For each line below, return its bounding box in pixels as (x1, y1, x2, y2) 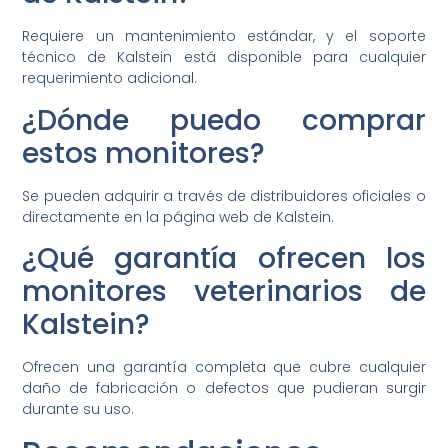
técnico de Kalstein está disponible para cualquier (22, 47, 426, 68)
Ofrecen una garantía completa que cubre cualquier (22, 356, 426, 377)
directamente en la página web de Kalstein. (22, 206, 335, 227)
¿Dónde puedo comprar (22, 100, 426, 140)
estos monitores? (22, 133, 266, 173)
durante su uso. (22, 398, 135, 419)
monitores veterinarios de (22, 271, 426, 311)
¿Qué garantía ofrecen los (22, 238, 426, 278)
